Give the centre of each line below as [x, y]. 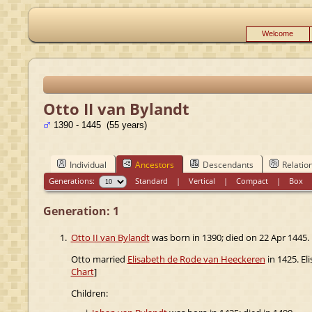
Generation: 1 [81, 211]
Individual [88, 164]
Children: [89, 293]
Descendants [228, 164]
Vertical [202, 180]
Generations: [74, 180]
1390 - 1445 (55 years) [99, 125]
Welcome [278, 33]
